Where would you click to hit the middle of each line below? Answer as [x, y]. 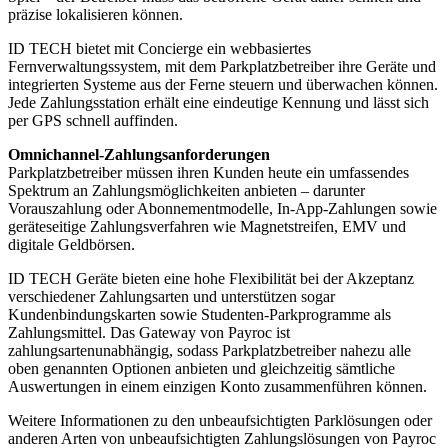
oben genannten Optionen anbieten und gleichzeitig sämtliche [201, 368]
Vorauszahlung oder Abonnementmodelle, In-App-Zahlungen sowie [222, 208]
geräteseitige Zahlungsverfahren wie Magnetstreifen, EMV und [207, 226]
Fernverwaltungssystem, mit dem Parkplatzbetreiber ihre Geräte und [222, 66]
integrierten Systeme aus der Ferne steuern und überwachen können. [223, 84]
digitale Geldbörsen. [71, 244]
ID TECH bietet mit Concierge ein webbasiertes [159, 48]
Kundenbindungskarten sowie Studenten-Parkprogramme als [199, 314]
